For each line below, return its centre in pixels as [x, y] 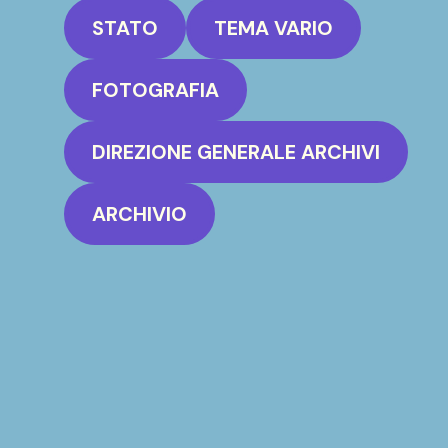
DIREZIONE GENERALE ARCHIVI [236, 152]
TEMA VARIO [273, 28]
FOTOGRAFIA [155, 90]
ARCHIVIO [139, 214]
